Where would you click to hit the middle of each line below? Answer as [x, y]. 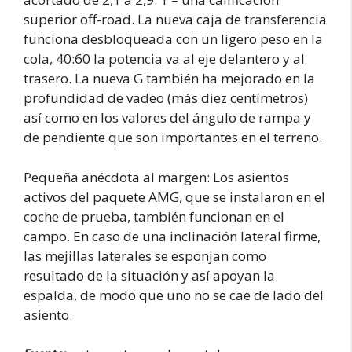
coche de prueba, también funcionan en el [154, 216]
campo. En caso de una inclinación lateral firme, [172, 236]
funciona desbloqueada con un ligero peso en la [173, 39]
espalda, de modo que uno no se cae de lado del [174, 295]
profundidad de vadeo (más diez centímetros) [166, 98]
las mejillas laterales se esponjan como [145, 255]
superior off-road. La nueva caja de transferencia [175, 20]
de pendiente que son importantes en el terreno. [173, 137]
